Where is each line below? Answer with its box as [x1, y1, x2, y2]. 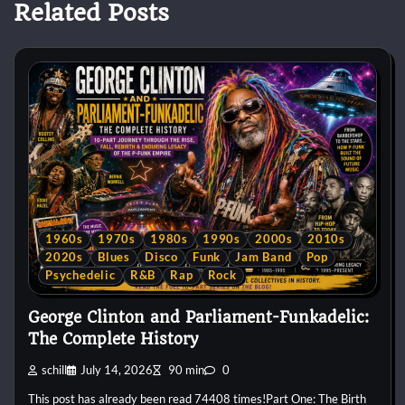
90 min [165, 363, 204, 377]
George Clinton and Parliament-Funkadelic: [28, 308, 369, 327]
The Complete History [28, 330, 198, 349]
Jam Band [235, 250, 292, 265]
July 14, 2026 [80, 363, 153, 377]
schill [42, 363, 67, 377]
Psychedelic [45, 268, 116, 283]
